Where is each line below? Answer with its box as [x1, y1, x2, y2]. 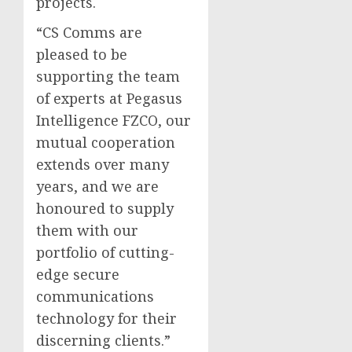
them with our [36, 220, 138, 240]
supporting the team [36, 66, 180, 86]
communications [36, 286, 154, 306]
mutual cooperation [36, 132, 175, 152]
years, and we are [36, 176, 159, 196]
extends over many [36, 154, 169, 174]
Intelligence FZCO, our [36, 110, 191, 130]
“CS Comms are [36, 22, 142, 42]
